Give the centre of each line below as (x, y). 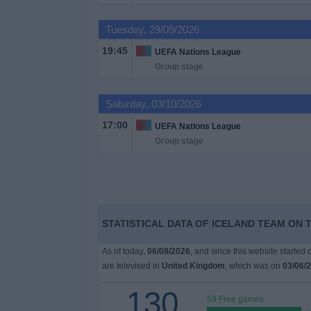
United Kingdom (193, 266)
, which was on (253, 266)
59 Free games (235, 299)
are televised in (132, 266)
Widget (27, 114)
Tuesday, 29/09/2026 (152, 30)
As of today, (124, 251)
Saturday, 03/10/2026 (153, 104)
